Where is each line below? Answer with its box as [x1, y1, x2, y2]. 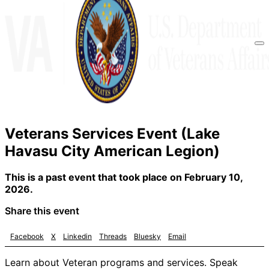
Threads [99, 231, 127, 241]
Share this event [5, 205, 79, 217]
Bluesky [134, 231, 161, 241]
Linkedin [63, 231, 92, 241]
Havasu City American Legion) [5, 142, 220, 160]
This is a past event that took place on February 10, [5, 171, 243, 184]
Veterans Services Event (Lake [5, 124, 220, 142]
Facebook [10, 231, 44, 241]
